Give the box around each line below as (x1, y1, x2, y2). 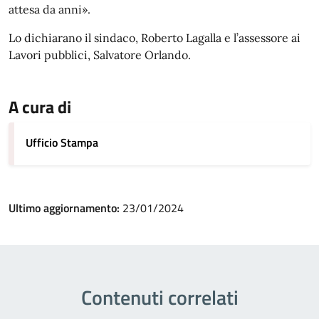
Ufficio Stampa (26, 134, 98, 151)
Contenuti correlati (80, 282, 239, 313)
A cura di (9, 94, 71, 120)
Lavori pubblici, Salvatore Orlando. (9, 48, 191, 62)
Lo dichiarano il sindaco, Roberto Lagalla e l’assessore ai (9, 31, 300, 45)
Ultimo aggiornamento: (9, 199, 122, 216)
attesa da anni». (9, 2, 90, 16)
